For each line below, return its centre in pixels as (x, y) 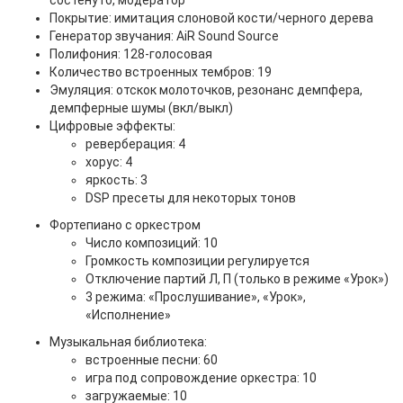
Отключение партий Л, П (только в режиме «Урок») (237, 279)
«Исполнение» (128, 315)
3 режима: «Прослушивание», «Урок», (196, 297)
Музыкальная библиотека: (128, 342)
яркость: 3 (116, 180)
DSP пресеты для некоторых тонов (191, 198)
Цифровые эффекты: (112, 126)
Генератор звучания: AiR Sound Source (164, 36)
